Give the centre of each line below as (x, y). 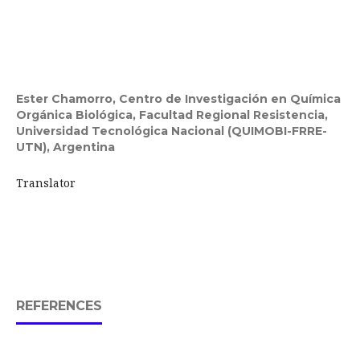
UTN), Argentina (65, 147)
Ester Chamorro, (67, 99)
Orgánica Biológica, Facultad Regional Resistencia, (172, 115)
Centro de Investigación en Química (229, 99)
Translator (58, 183)
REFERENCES (59, 306)
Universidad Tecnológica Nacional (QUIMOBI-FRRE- (171, 131)
